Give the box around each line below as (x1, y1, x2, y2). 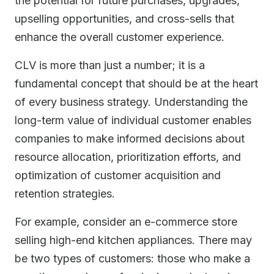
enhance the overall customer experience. (15, 31, 224, 43)
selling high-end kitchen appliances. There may (15, 234, 252, 246)
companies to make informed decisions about (15, 132, 245, 145)
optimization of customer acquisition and (15, 169, 221, 182)
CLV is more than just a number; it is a (15, 59, 205, 72)
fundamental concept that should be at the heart (15, 77, 258, 90)
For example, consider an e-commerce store (15, 215, 237, 228)
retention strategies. (15, 187, 115, 200)
